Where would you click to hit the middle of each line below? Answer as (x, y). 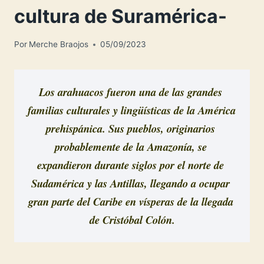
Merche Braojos (59, 44)
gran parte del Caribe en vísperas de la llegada (131, 201)
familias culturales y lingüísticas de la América (131, 110)
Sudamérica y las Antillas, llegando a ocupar (131, 183)
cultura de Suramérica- (121, 16)
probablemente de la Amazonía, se (131, 146)
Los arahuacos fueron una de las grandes (131, 92)
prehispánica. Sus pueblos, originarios (131, 128)
